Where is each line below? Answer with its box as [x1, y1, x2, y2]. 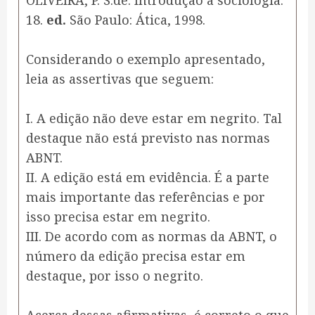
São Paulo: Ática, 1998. [66, 11, 205, 29]
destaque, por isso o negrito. [26, 267, 203, 285]
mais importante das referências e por [26, 188, 265, 206]
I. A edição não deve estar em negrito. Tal [26, 110, 282, 127]
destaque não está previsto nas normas [26, 129, 270, 147]
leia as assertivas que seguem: [26, 70, 214, 88]
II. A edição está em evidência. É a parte [26, 169, 269, 186]
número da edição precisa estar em [26, 247, 245, 265]
